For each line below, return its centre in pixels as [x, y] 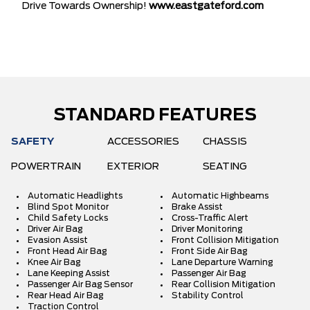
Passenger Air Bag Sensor [80, 284]
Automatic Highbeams [220, 196]
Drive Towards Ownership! [85, 6]
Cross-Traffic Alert [210, 218]
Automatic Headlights [75, 196]
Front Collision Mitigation [225, 240]
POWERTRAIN [46, 167]
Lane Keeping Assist [69, 273]
